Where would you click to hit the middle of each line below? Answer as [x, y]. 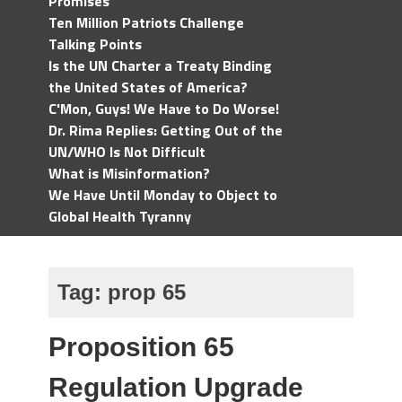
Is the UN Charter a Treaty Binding [160, 66]
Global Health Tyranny [120, 216]
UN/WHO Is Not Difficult [127, 152]
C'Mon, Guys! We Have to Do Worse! [164, 109]
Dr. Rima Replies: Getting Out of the [166, 130]
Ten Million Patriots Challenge [146, 22]
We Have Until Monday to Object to [163, 195]
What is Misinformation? [129, 173]
